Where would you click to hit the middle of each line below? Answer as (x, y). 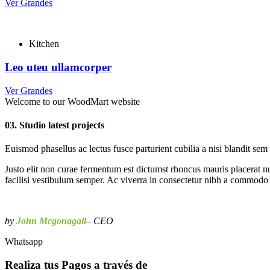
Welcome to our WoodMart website (72, 101)
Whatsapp (24, 242)
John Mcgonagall (51, 221)
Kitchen (44, 44)
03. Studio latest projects (55, 125)
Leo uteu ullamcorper (58, 67)
